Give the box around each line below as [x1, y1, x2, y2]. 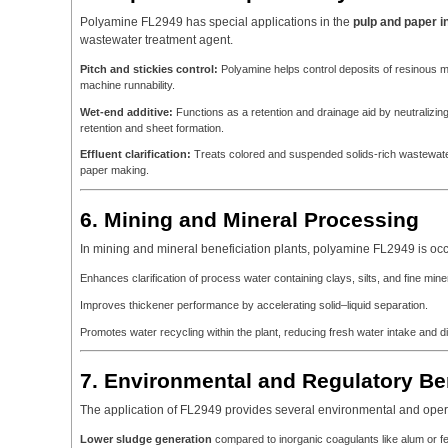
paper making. [80, 164, 149, 177]
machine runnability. [80, 79, 175, 92]
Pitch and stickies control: [80, 63, 218, 76]
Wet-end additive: [80, 105, 173, 118]
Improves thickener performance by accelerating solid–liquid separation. [80, 298, 428, 311]
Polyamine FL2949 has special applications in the [80, 14, 353, 29]
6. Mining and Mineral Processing [80, 207, 419, 231]
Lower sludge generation [80, 433, 212, 446]
